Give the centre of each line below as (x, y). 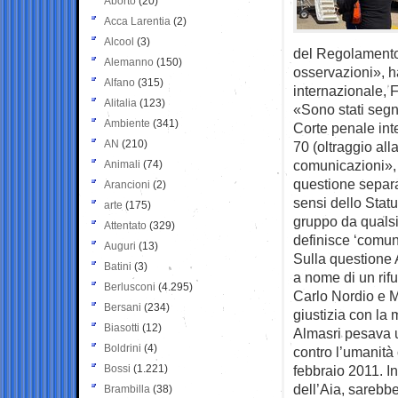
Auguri (120, 246)
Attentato (125, 225)
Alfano (119, 82)
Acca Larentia (137, 21)
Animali (122, 164)
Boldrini (123, 348)
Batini (118, 266)
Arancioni (127, 184)
